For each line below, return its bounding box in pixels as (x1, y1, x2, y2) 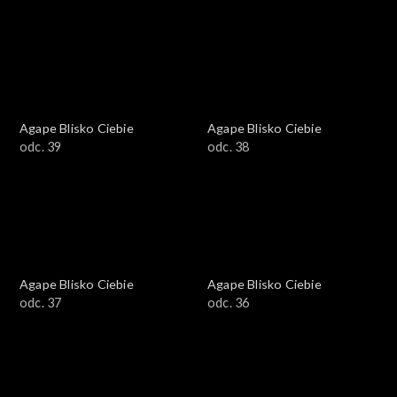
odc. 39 (19, 139, 62, 155)
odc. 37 (19, 295, 62, 311)
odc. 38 (207, 139, 250, 155)
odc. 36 (207, 295, 250, 311)
